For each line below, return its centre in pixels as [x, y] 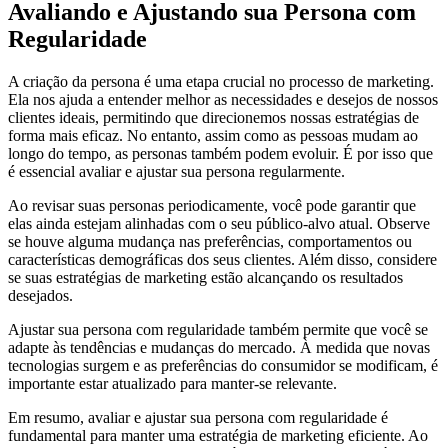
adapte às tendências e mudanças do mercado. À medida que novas [219, 347]
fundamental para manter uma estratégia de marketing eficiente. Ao [218, 435]
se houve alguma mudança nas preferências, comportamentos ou [210, 241]
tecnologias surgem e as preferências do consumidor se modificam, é [223, 365]
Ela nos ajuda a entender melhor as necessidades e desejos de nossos [223, 99]
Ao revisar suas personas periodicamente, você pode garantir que [212, 205]
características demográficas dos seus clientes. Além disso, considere [222, 259]
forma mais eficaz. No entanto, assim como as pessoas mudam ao [213, 135]
